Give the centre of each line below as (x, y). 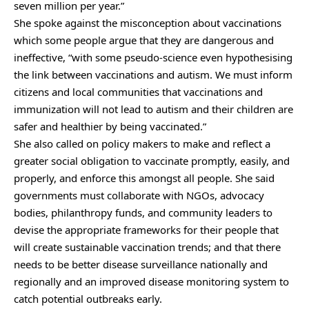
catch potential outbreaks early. (88, 298)
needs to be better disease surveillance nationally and (141, 264)
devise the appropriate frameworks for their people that (146, 229)
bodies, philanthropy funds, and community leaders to (143, 212)
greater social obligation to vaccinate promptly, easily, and (152, 160)
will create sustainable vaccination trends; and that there (147, 247)
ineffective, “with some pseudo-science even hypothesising (153, 57)
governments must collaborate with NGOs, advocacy (139, 195)
